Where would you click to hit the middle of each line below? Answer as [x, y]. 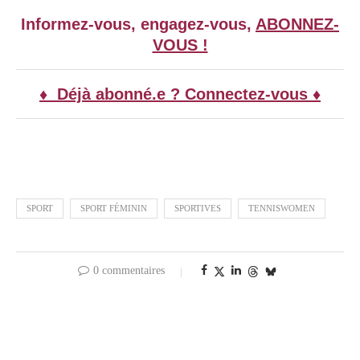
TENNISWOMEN [282, 209]
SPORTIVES [198, 209]
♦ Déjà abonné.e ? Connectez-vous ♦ [180, 94]
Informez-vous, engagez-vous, [138, 25]
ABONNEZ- [297, 25]
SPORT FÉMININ [114, 209]
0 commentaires [129, 271]
